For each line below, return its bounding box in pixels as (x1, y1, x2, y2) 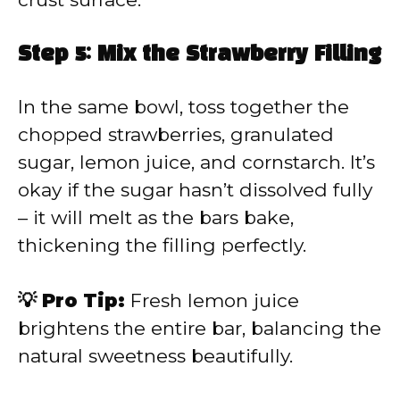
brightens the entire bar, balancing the (18, 317, 381, 340)
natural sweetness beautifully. (18, 345, 293, 368)
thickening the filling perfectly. (18, 233, 306, 256)
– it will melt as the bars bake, (18, 205, 294, 229)
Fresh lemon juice (125, 289, 299, 312)
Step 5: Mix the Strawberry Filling (18, 45, 381, 65)
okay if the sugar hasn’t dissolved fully (18, 178, 372, 201)
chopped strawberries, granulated (18, 122, 334, 146)
